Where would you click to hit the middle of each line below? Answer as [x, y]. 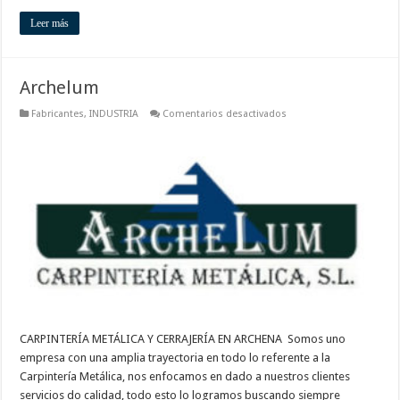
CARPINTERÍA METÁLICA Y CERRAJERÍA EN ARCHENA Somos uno [183, 338]
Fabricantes [58, 114]
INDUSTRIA [114, 114]
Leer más [50, 24]
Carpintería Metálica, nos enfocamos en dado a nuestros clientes [185, 376]
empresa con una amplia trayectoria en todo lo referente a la [175, 357]
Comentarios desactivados [225, 114]
